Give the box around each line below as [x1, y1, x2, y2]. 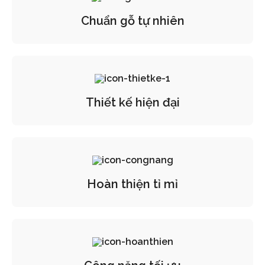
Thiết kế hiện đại [85, 95, 180, 109]
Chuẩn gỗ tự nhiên [80, 14, 185, 28]
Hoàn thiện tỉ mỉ [87, 177, 178, 191]
